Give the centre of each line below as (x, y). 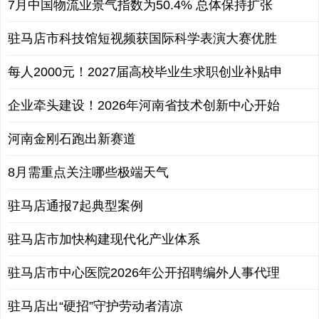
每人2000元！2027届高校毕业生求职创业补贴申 (145, 72)
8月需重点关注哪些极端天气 (88, 172)
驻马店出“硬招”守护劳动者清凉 (95, 306)
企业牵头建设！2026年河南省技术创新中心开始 (144, 105)
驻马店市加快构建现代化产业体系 (104, 239)
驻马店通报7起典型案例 (75, 205)
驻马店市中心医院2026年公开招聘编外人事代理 (144, 272)
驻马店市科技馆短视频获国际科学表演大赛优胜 (142, 38)
